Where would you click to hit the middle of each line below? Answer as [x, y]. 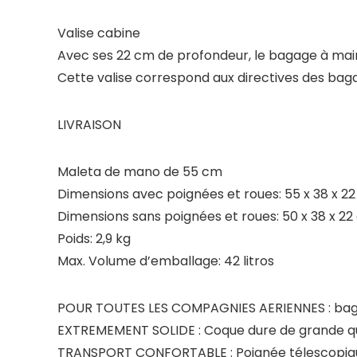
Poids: [75, 239]
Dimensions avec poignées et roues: [169, 194]
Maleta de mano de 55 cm [140, 172]
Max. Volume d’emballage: [139, 261]
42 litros [247, 261]
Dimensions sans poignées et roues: [168, 216]
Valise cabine [99, 33]
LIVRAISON [89, 125]
